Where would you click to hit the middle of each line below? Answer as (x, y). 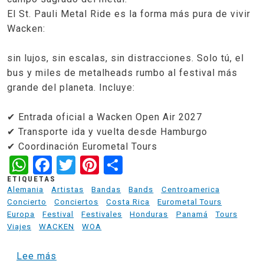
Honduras (149, 214)
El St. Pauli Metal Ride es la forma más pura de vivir (129, 14)
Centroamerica (190, 189)
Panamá (192, 214)
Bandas (106, 189)
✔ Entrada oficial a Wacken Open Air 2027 (105, 117)
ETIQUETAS (32, 179)
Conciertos (77, 202)
